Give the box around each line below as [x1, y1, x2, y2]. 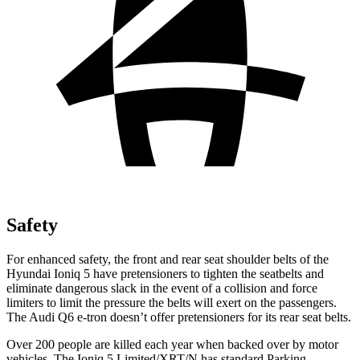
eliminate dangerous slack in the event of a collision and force [6, 280, 317, 295]
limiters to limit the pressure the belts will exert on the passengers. [6, 295, 337, 309]
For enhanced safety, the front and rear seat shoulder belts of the [6, 252, 329, 266]
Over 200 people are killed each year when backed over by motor [6, 337, 338, 351]
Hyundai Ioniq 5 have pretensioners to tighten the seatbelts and [6, 266, 324, 280]
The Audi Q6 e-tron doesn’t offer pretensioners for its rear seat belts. [6, 309, 351, 324]
